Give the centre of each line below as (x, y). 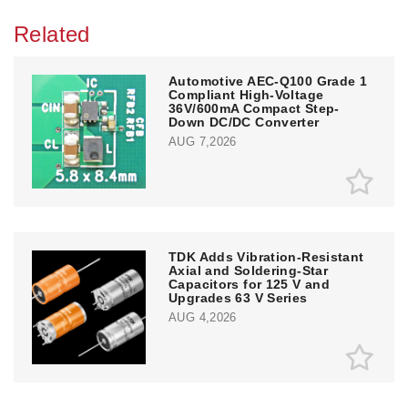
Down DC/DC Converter (244, 122)
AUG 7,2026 (203, 141)
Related (52, 34)
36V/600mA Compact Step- (254, 108)
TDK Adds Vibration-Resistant (266, 256)
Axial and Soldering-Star (248, 270)
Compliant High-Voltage (246, 94)
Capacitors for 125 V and (249, 284)
